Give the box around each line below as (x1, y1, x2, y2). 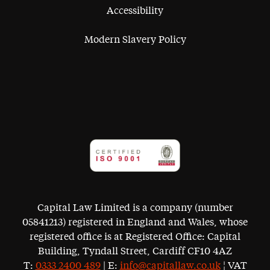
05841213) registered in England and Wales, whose (22, 218, 248, 227)
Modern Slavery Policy (84, 35, 186, 45)
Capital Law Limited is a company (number (37, 203, 233, 213)
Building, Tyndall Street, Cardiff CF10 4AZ (38, 246, 232, 256)
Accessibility (107, 6, 163, 16)
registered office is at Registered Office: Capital (30, 232, 240, 242)
